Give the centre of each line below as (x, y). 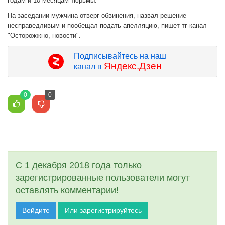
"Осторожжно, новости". (44, 36)
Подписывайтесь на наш (120, 56)
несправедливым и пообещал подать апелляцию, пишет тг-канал (107, 26)
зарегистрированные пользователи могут (103, 178)
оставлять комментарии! (67, 191)
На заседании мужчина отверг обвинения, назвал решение (97, 16)
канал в (89, 67)
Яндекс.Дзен (133, 66)
